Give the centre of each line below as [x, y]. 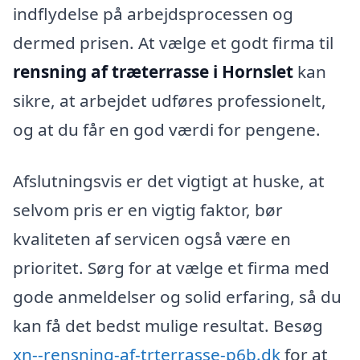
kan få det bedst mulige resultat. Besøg [168, 326]
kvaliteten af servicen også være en [152, 239]
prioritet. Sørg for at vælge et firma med [171, 268]
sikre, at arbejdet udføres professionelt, [170, 101]
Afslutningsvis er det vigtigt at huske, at [169, 181]
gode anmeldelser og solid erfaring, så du [177, 297]
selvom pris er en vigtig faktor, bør [148, 210]
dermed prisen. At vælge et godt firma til [173, 43]
